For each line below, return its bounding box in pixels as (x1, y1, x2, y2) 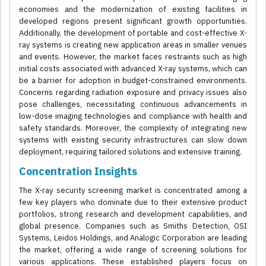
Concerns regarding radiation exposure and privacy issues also (19, 87, 247, 98)
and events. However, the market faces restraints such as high (19, 52, 247, 62)
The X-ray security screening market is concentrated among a (19, 185, 247, 196)
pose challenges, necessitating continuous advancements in (19, 99, 247, 110)
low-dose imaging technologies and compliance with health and (19, 111, 247, 122)
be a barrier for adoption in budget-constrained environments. (19, 75, 247, 86)
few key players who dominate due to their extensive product (19, 197, 247, 208)
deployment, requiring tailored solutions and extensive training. (19, 147, 242, 157)
